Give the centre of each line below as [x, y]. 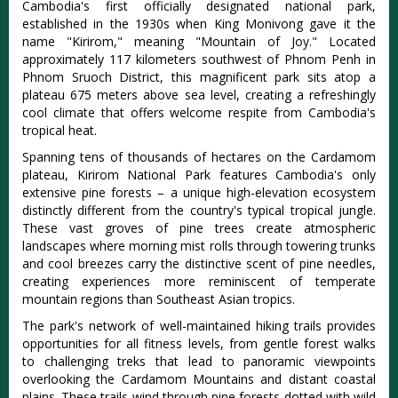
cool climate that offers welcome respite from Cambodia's [199, 113]
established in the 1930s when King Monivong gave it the [199, 24]
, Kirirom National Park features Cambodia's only [220, 175]
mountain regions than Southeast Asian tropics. [159, 299]
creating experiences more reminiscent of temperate [199, 282]
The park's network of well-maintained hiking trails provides [199, 326]
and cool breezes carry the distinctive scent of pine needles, [199, 264]
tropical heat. [60, 131]
